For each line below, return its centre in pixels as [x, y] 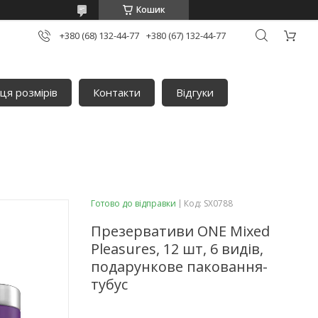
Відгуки [195, 93]
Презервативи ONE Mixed [180, 231]
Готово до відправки [133, 203]
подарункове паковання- [179, 266]
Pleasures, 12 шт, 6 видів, [177, 248]
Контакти [117, 93]
